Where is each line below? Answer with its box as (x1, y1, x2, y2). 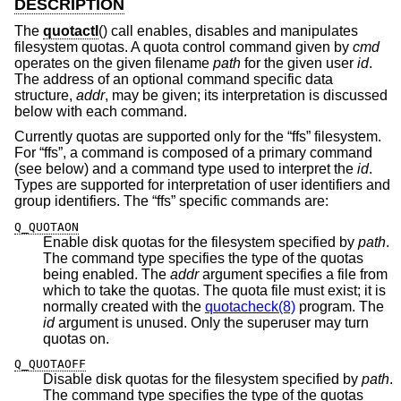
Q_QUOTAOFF (14, 357, 86, 371)
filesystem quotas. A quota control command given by (14, 39, 353, 55)
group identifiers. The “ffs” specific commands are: (14, 192, 328, 209)
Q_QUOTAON (14, 219, 79, 234)
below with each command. (14, 104, 187, 120)
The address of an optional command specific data (14, 72, 333, 88)
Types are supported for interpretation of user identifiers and (14, 176, 390, 192)
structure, (14, 88, 76, 104)
